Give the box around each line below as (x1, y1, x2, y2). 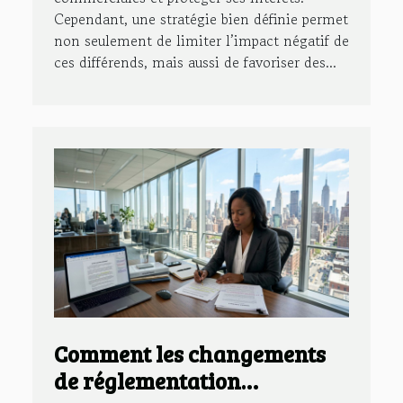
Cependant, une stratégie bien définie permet (54, 8, 348, 31)
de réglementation (54, 365, 241, 397)
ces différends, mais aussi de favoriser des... (54, 51, 336, 74)
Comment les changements (54, 338, 326, 370)
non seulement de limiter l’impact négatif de (54, 30, 349, 52)
